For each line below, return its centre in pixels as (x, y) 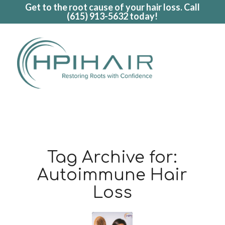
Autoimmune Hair (113, 175)
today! (143, 16)
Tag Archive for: (113, 157)
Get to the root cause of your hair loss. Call (112, 7)
